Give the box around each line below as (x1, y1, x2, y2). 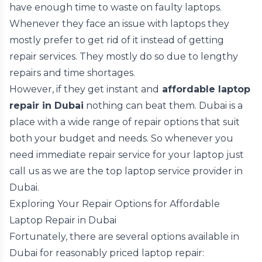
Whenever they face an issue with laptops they (9, 18, 229, 29)
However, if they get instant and (9, 84, 159, 95)
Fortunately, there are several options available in (9, 231, 239, 242)
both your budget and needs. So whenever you (9, 133, 233, 144)
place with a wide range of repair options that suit (9, 116, 240, 127)
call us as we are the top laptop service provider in (9, 166, 243, 177)
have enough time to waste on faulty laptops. (9, 2, 222, 13)
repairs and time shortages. (9, 67, 135, 78)
